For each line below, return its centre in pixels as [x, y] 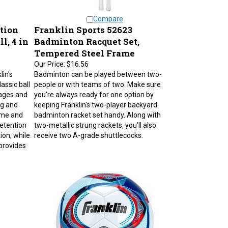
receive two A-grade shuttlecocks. [88, 130]
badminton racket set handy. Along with [97, 110]
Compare [108, 14]
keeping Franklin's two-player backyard [95, 100]
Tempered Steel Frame [84, 48]
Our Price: [49, 59]
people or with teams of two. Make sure [97, 79]
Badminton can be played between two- [98, 69]
